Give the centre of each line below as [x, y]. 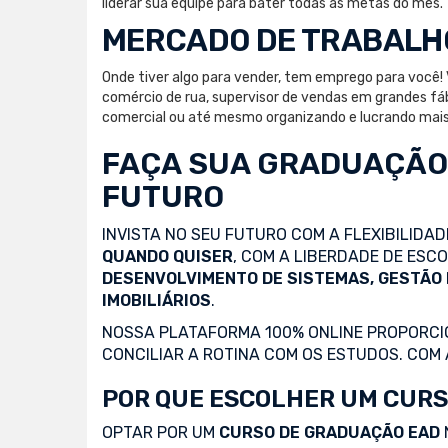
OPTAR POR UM [160, 432]
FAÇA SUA [179, 163]
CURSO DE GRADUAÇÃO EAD [329, 432]
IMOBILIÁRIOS [156, 300]
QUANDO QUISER [167, 256]
